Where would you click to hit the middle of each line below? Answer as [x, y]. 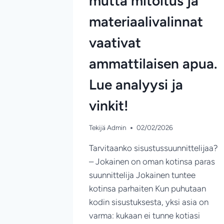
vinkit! [109, 105]
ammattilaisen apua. [153, 63]
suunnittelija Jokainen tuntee [142, 175]
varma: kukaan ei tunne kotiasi [144, 216]
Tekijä [97, 128]
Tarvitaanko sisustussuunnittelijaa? [153, 148]
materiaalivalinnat [146, 21]
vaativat [115, 42]
